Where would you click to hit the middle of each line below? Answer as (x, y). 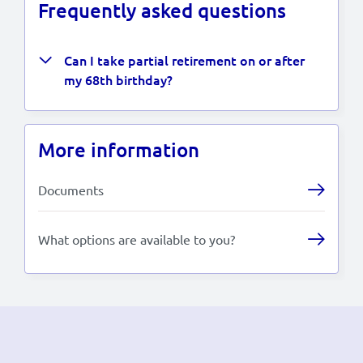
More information (119, 149)
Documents (71, 189)
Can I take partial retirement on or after (184, 60)
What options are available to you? (137, 239)
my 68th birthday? (118, 79)
